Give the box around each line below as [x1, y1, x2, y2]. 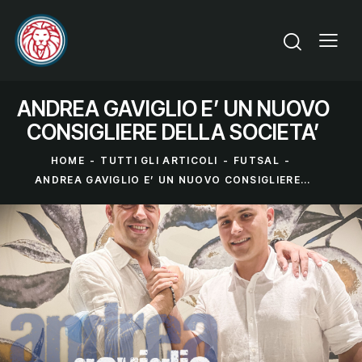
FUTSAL [234, 154, 280, 167]
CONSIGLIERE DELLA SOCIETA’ [26, 120, 320, 145]
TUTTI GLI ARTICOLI [100, 154, 218, 167]
